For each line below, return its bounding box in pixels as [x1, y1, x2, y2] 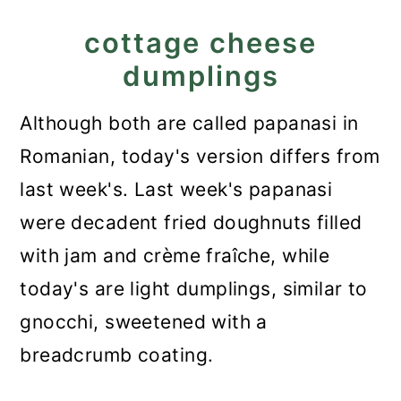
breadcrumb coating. [20, 344, 214, 366]
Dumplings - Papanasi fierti [68, 4, 320, 26]
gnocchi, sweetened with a [20, 311, 268, 333]
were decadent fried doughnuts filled [20, 211, 363, 234]
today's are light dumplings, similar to [20, 277, 368, 300]
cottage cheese [84, 26, 317, 59]
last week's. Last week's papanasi [20, 178, 333, 200]
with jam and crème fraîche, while [20, 244, 330, 267]
